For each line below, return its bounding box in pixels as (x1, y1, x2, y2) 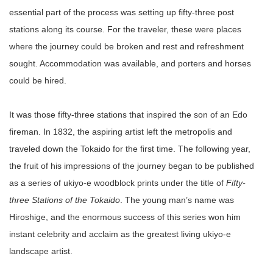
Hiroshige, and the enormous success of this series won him (9, 211, 241, 222)
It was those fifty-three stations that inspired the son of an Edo (9, 109, 247, 119)
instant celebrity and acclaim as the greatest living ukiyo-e (9, 229, 231, 239)
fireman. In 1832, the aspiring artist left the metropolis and (9, 126, 232, 136)
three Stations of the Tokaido (9, 194, 120, 205)
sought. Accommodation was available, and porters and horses (9, 58, 251, 68)
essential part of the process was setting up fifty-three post (9, 7, 234, 17)
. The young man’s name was (120, 194, 234, 205)
